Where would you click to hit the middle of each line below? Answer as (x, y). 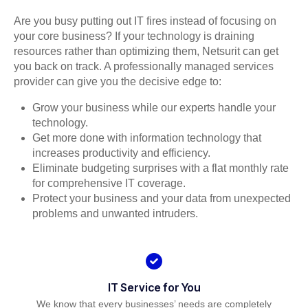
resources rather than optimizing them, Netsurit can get (146, 52)
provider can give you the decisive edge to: (118, 82)
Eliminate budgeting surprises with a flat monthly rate (161, 168)
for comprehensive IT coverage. (109, 184)
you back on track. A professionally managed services (144, 67)
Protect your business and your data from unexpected (162, 199)
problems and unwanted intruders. (115, 214)
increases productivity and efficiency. (122, 153)
